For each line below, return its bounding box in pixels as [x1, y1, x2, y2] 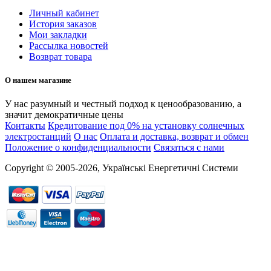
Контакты [5, 120, 45, 131]
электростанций [5, 131, 71, 142]
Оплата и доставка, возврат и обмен [100, 131, 249, 142]
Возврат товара [29, 51, 92, 62]
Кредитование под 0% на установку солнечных [48, 120, 244, 131]
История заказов [29, 18, 97, 29]
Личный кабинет [29, 7, 99, 18]
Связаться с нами [154, 142, 224, 153]
